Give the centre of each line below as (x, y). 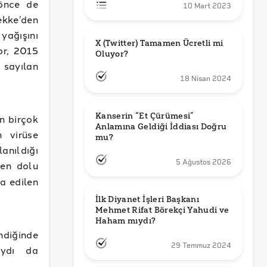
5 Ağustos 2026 (204, 162)
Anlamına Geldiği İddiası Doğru (161, 127)
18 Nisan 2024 (206, 79)
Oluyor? (112, 54)
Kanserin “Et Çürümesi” (145, 116)
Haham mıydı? (126, 221)
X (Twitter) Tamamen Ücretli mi (159, 43)
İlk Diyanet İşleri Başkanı (148, 199)
